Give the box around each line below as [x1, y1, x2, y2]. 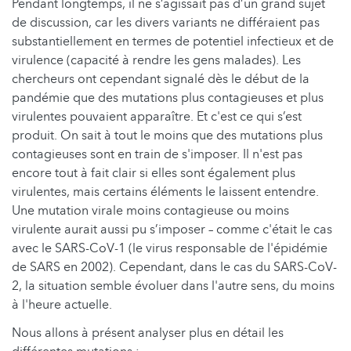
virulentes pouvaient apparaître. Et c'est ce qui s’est [12, 108, 302, 126]
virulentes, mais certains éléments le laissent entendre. [12, 183, 319, 201]
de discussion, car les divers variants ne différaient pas [12, 14, 320, 32]
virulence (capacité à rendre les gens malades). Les [12, 52, 301, 70]
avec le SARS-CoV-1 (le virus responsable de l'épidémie [12, 240, 327, 258]
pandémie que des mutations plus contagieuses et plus [12, 89, 324, 107]
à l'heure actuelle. [12, 296, 112, 314]
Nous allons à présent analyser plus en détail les [12, 324, 284, 342]
